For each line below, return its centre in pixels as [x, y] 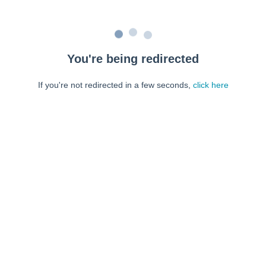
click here [210, 85]
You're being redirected [133, 59]
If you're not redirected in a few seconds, [115, 85]
